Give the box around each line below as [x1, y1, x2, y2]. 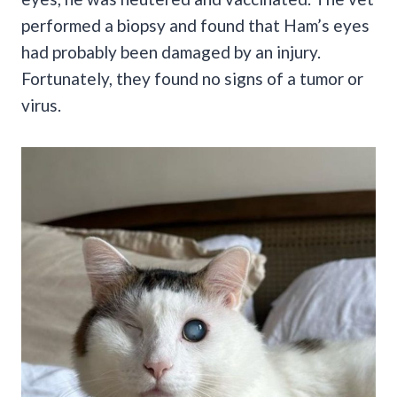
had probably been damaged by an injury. [21, 41, 321, 62]
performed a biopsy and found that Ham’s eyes [21, 14, 370, 35]
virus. [21, 94, 61, 115]
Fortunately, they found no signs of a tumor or [21, 67, 363, 89]
